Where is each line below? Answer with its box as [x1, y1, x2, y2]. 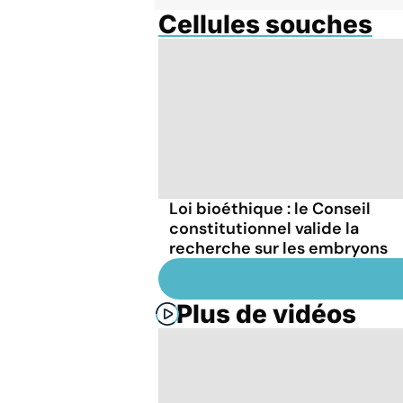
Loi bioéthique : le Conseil [169, 197, 371, 219]
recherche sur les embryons [169, 237, 388, 259]
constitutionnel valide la [169, 217, 359, 239]
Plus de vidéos [176, 298, 356, 329]
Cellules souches [158, 9, 372, 40]
